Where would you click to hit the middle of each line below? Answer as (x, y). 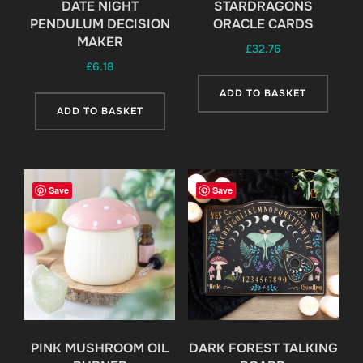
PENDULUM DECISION (100, 24)
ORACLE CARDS (263, 24)
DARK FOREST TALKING (263, 348)
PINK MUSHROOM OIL (100, 348)
